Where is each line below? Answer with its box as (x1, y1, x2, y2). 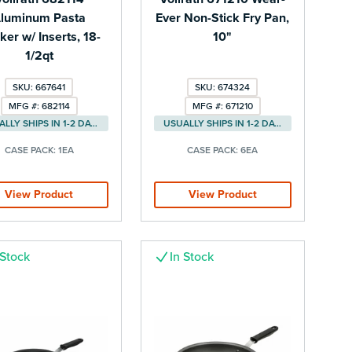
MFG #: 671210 (192, 101, 253, 112)
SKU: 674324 (195, 82, 251, 93)
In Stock (169, 249, 214, 266)
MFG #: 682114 (8, 101, 70, 112)
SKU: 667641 (13, 82, 66, 93)
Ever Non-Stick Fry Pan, (156, 10, 290, 27)
